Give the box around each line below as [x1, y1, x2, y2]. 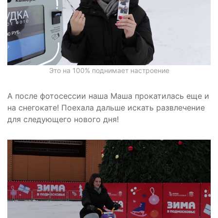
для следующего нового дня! [7, 114, 119, 125]
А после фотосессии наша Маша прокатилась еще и [7, 91, 209, 101]
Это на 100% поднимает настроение [49, 66, 169, 75]
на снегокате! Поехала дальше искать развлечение [7, 103, 205, 113]
